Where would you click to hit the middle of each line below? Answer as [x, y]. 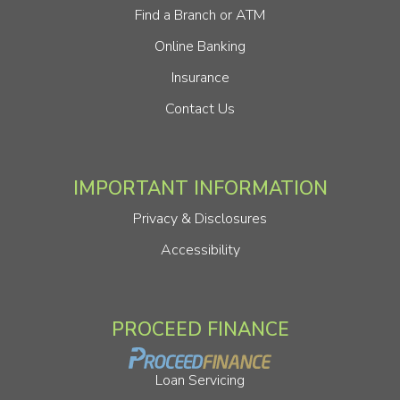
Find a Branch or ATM [200, 15]
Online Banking [200, 46]
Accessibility [200, 250]
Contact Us [200, 108]
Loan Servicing [200, 380]
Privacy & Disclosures [200, 218]
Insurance [200, 77]
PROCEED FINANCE [200, 329]
